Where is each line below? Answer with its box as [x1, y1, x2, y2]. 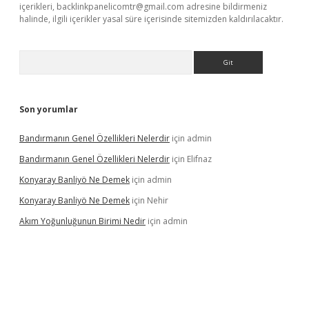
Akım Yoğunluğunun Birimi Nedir [19, 215, 146, 227]
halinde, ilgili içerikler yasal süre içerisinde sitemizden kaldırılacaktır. [19, 13, 283, 25]
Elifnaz [187, 153, 212, 165]
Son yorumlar [19, 103, 78, 115]
